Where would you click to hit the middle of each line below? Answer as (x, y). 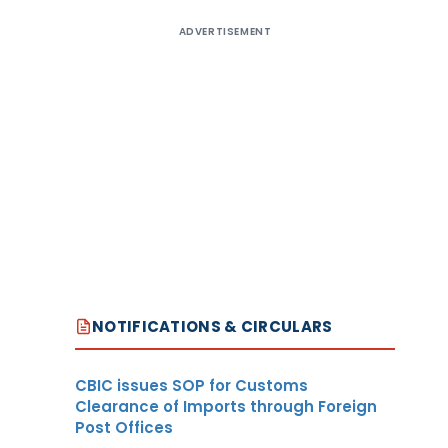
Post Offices (124, 427)
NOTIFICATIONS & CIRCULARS (212, 326)
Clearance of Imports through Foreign (226, 406)
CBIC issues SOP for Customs (191, 385)
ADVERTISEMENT (225, 31)
